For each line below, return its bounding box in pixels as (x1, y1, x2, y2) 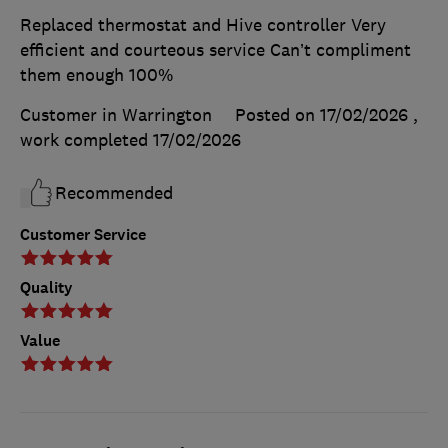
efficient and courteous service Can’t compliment (20, 39, 411, 62)
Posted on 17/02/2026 (235, 104, 408, 127)
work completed (20, 129, 153, 152)
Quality (20, 277, 73, 299)
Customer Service (20, 224, 146, 246)
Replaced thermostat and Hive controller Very (20, 14, 386, 37)
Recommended (55, 182, 173, 205)
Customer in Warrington (20, 104, 212, 127)
